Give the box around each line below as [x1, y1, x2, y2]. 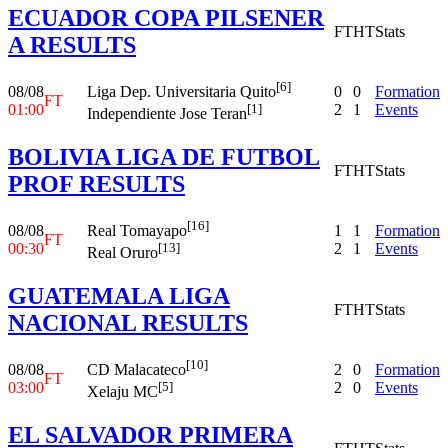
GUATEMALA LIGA [8, 282, 230, 309]
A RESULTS [8, 31, 136, 58]
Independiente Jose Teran [87, 105, 247, 123]
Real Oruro [87, 244, 158, 262]
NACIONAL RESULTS [8, 309, 248, 336]
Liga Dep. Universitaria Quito [87, 83, 276, 101]
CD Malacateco [87, 361, 186, 379]
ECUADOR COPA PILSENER [8, 4, 324, 31]
